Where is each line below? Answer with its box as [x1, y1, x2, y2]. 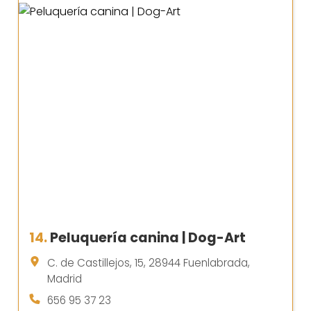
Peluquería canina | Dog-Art [50, 228, 246, 247]
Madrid [47, 271, 82, 286]
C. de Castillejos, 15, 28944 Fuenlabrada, [47, 255, 250, 270]
